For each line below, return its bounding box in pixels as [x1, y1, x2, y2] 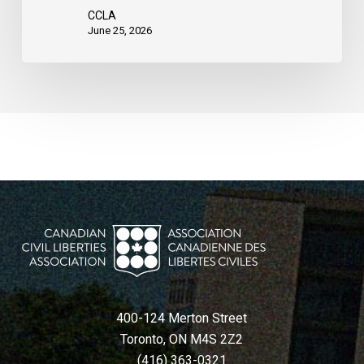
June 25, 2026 [87, 24, 152, 37]
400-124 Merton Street [116, 310, 248, 326]
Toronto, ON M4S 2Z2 [120, 331, 244, 347]
